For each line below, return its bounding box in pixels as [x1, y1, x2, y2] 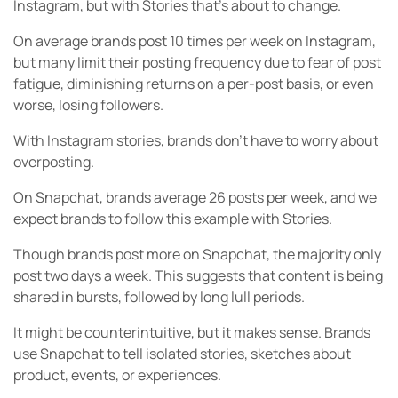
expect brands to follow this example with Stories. [13, 208, 332, 228]
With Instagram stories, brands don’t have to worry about [13, 130, 378, 150]
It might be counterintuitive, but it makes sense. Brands [13, 322, 370, 342]
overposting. [13, 151, 94, 171]
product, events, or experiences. [13, 364, 221, 385]
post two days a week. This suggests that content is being [13, 265, 383, 285]
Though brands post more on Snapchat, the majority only [13, 243, 381, 264]
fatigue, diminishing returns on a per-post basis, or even [13, 73, 374, 93]
